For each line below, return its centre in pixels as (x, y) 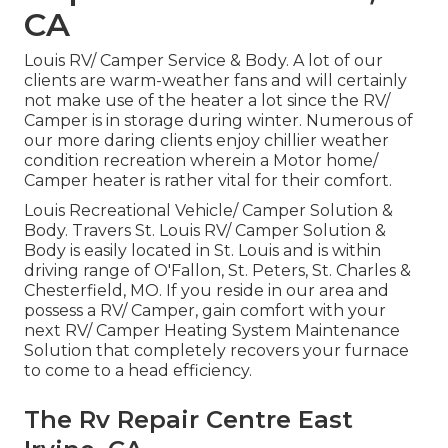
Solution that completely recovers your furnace (216, 351)
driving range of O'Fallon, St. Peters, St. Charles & (217, 271)
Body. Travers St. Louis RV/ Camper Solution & (205, 231)
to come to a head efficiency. (138, 371)
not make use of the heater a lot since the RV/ (207, 101)
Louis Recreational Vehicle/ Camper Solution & (208, 211)
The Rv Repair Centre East (188, 420)
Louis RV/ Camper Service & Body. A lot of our (203, 61)
